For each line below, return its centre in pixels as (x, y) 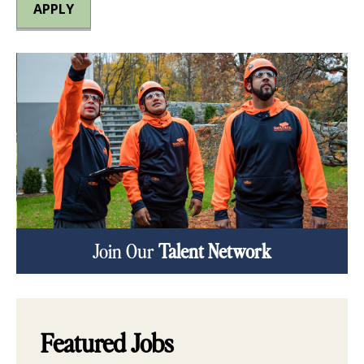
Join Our (126, 251)
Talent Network (215, 251)
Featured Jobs (107, 342)
